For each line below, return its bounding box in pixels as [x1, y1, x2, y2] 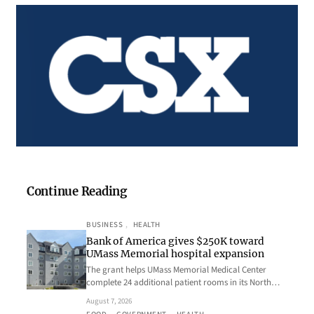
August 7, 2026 [86, 296, 132, 307]
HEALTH [132, 219, 161, 231]
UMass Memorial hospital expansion [86, 247, 264, 261]
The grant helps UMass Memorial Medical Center [86, 264, 266, 277]
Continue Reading [27, 184, 127, 200]
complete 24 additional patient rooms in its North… [86, 276, 280, 289]
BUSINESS [86, 219, 123, 231]
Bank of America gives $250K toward [86, 235, 264, 248]
